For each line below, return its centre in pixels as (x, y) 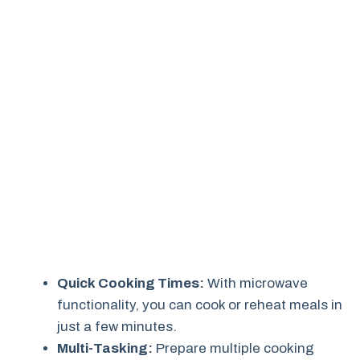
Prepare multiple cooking (233, 348)
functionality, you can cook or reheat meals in (200, 305)
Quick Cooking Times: (131, 283)
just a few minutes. (117, 326)
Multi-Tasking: (105, 348)
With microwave (256, 283)
